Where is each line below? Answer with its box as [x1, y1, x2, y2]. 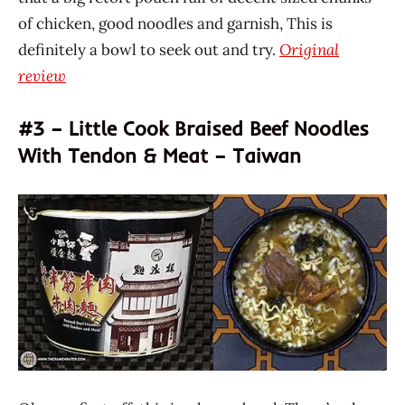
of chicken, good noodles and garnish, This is [18, 14, 333, 34]
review [18, 66, 66, 87]
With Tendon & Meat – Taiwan [18, 143, 301, 169]
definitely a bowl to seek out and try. [18, 40, 279, 61]
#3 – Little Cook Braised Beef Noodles [18, 116, 369, 142]
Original [279, 40, 339, 61]
